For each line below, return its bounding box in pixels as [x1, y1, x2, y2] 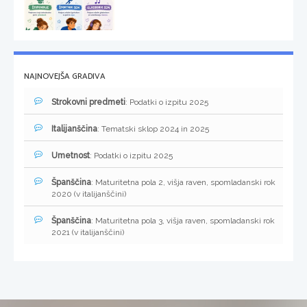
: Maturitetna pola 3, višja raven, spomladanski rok [91, 216, 275, 226]
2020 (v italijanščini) [51, 189, 126, 199]
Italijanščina [51, 124, 97, 134]
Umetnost [51, 151, 90, 161]
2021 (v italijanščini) [51, 228, 124, 238]
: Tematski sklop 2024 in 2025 [97, 124, 209, 134]
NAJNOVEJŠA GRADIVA [24, 70, 106, 84]
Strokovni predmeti [51, 97, 125, 108]
